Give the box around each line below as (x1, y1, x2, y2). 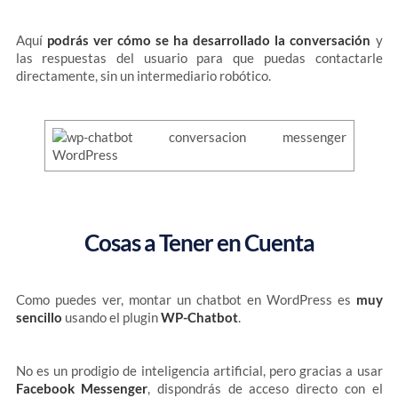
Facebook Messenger (15, 380, 148, 396)
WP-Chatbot (160, 309, 238, 325)
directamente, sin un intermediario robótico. (15, 68, 271, 84)
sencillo (15, 309, 62, 325)
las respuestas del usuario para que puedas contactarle (15, 50, 383, 66)
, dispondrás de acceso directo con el (147, 380, 383, 396)
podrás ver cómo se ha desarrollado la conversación (46, 32, 371, 48)
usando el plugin (61, 309, 161, 325)
